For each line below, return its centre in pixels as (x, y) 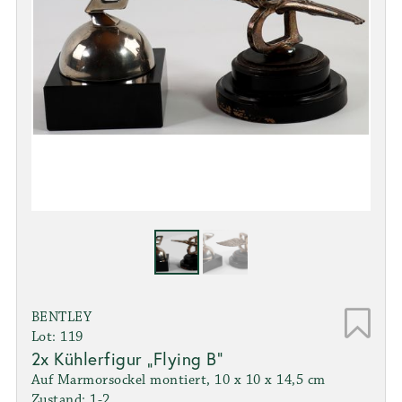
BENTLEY (61, 317)
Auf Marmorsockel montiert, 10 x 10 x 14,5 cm (178, 380)
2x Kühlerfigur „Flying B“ (127, 358)
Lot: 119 (57, 336)
